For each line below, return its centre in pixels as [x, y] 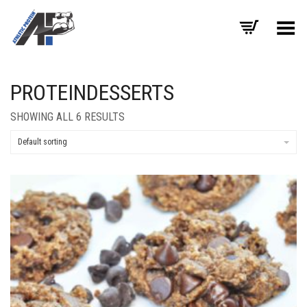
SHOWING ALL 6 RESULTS [67, 117]
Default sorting [42, 142]
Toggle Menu [266, 24]
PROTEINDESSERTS [92, 93]
